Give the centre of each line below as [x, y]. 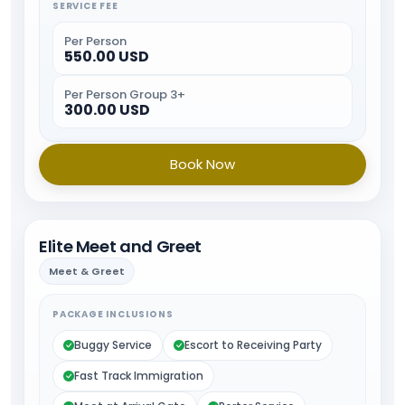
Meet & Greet [87, 271]
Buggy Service [113, 345]
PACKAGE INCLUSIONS [113, 314]
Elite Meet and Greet [120, 246]
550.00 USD [107, 57]
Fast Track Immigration [139, 376]
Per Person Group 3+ [125, 94]
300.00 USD [107, 110]
